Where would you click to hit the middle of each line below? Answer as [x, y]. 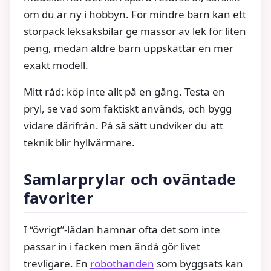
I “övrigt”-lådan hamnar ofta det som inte [122, 229]
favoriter [59, 198]
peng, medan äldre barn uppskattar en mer [129, 48]
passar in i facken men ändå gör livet [112, 246]
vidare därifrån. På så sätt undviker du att [123, 125]
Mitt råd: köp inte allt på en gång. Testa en [124, 91]
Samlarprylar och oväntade [130, 179]
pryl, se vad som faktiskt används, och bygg [128, 108]
